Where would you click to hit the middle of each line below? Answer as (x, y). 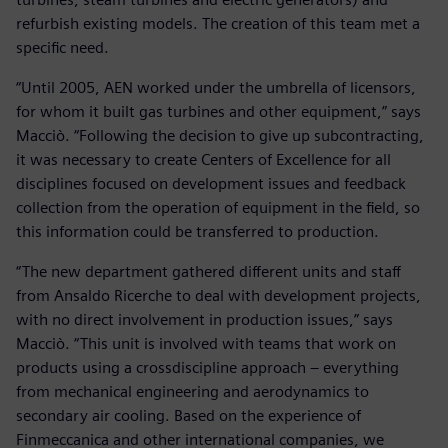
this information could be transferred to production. (197, 232)
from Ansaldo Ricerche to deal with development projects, (218, 296)
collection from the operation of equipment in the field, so (218, 208)
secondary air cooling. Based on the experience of (188, 416)
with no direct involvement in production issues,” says (204, 320)
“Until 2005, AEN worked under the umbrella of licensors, (216, 88)
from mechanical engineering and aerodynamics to (192, 392)
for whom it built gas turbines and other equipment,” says (218, 112)
